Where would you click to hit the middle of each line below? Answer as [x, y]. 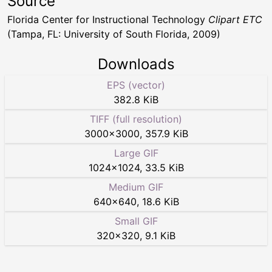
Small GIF [136, 221]
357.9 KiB [166, 134]
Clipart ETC [235, 19]
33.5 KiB [164, 168]
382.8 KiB [136, 100]
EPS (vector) [136, 85]
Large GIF [136, 153]
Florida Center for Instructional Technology [108, 19]
